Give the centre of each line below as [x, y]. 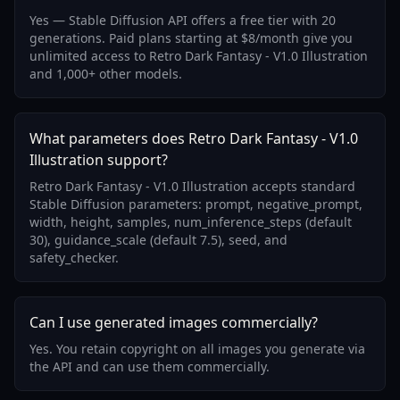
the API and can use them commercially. [150, 367]
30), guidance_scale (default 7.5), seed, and [158, 240]
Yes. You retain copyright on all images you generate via [197, 349]
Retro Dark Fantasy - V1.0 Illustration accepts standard [192, 187]
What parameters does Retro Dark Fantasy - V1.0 [194, 139]
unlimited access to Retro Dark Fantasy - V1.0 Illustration [199, 56]
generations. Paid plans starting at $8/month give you [191, 38]
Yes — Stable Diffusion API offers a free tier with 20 [183, 21]
